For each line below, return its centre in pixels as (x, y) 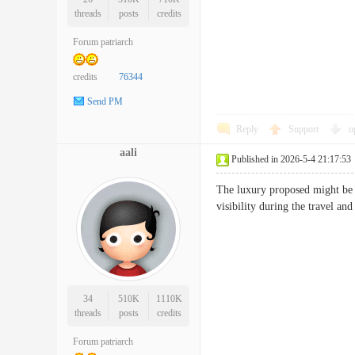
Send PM (105, 102)
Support (305, 129)
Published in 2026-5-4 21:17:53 (291, 159)
